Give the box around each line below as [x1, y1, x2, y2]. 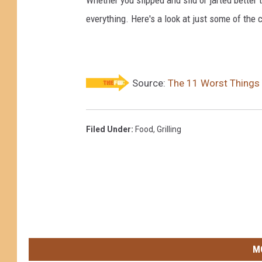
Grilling [157, 124, 181, 134]
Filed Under [86, 124, 131, 134]
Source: [130, 77, 168, 89]
